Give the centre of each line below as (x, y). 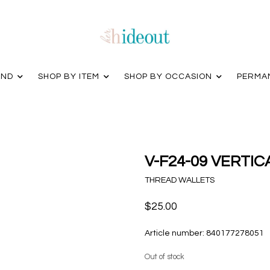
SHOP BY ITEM (68, 77)
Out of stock (165, 257)
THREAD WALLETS (180, 180)
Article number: (174, 233)
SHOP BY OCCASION (168, 77)
